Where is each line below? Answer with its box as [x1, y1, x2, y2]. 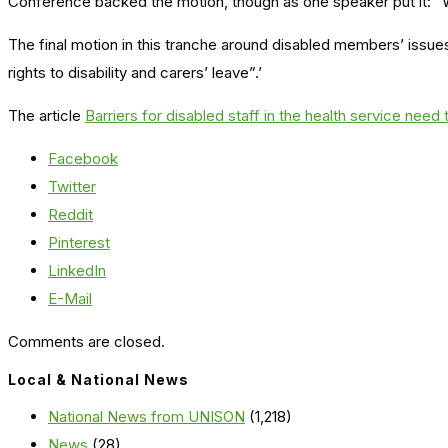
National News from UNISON [48, 407, 245, 427]
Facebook [48, 149, 118, 169]
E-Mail [48, 289, 92, 309]
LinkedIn [48, 261, 106, 281]
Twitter [48, 177, 96, 197]
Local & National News [8, 371, 189, 389]
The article [8, 106, 85, 126]
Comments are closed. [8, 332, 165, 352]
